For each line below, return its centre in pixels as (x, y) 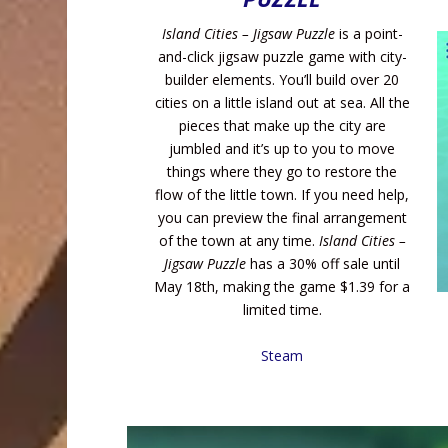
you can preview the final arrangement (282, 218)
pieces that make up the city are (282, 126)
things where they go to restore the (282, 172)
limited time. (282, 310)
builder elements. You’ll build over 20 (282, 80)
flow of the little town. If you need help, (282, 195)
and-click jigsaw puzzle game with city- (282, 57)
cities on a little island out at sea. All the (282, 103)
